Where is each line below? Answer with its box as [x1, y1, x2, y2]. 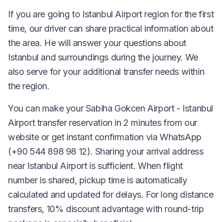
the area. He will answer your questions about [8, 37, 187, 48]
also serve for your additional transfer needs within [8, 66, 205, 77]
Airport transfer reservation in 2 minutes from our [8, 117, 198, 128]
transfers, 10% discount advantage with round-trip [8, 203, 204, 214]
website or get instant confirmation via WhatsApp [8, 131, 202, 142]
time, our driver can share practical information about [8, 23, 214, 34]
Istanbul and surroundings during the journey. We [8, 52, 198, 62]
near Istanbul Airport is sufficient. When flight [8, 160, 183, 171]
